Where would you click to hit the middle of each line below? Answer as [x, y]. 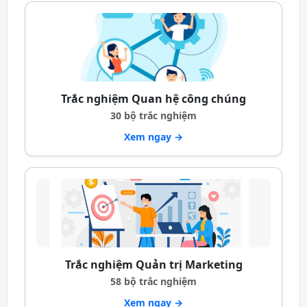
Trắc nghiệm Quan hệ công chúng [153, 99]
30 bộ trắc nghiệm [153, 115]
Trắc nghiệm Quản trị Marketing [153, 265]
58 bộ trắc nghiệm [153, 281]
